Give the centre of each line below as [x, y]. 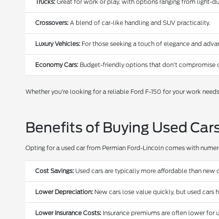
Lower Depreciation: [64, 192]
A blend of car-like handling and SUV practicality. [140, 23]
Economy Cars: [57, 65]
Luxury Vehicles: [58, 44]
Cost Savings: [55, 171]
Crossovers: [52, 23]
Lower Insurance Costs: [68, 213]
